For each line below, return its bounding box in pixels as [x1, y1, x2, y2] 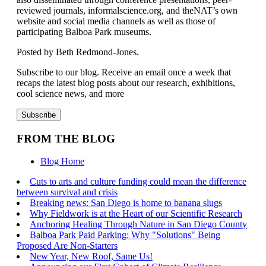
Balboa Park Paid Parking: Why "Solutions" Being [30, 230, 220, 240]
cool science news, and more [17, 88, 124, 99]
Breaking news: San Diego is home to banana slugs [30, 198, 222, 208]
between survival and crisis [17, 187, 118, 198]
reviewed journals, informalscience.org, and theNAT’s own [17, 5, 237, 15]
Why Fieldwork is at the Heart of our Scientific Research [30, 208, 242, 219]
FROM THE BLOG [17, 132, 115, 145]
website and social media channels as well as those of [17, 15, 216, 26]
